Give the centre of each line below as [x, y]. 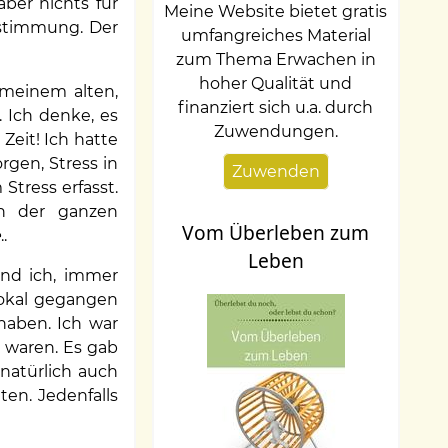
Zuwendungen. [275, 131]
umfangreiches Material [275, 35]
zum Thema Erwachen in [275, 59]
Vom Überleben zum [276, 232]
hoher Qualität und [276, 83]
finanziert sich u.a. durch [276, 107]
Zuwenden [275, 171]
